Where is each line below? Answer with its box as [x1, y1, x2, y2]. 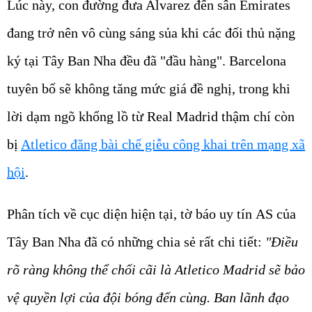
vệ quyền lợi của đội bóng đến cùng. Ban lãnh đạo [7, 289, 289, 305]
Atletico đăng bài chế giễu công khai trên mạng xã [21, 136, 305, 152]
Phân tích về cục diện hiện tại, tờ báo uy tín [7, 205, 256, 221]
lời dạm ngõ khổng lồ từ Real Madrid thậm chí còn [7, 108, 295, 124]
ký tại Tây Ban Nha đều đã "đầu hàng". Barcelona [7, 52, 286, 68]
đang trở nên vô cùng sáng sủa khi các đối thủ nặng [7, 24, 295, 40]
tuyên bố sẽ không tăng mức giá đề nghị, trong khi [7, 80, 290, 96]
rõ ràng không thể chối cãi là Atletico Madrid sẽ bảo [7, 261, 305, 277]
